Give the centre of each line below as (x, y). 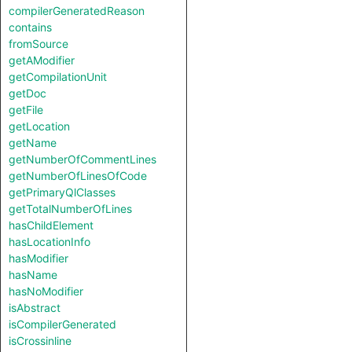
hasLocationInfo (49, 242)
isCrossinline (40, 341)
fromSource (38, 44)
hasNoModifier (46, 291)
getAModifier (42, 60)
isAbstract (35, 308)
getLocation (39, 126)
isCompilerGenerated (62, 324)
